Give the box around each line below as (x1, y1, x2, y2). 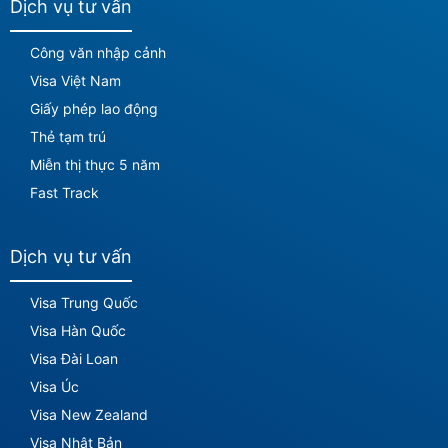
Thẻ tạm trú (30, 128, 106, 146)
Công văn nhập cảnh (30, 44, 166, 62)
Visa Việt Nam (30, 72, 121, 90)
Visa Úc (30, 378, 79, 396)
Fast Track (30, 184, 99, 202)
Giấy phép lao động (30, 100, 158, 118)
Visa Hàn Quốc (30, 322, 126, 340)
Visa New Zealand (30, 406, 148, 424)
